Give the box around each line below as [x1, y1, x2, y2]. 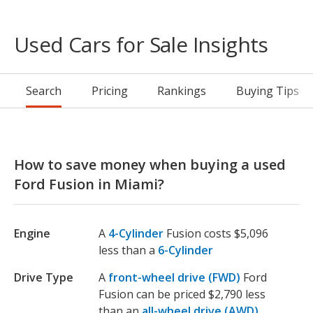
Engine [14, 226, 50, 242]
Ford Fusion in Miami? [14, 175, 164, 194]
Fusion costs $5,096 [166, 226, 268, 242]
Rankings [157, 83, 206, 99]
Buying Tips [235, 83, 299, 99]
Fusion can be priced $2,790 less [99, 286, 265, 303]
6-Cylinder [158, 242, 213, 259]
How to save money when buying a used [14, 155, 286, 175]
